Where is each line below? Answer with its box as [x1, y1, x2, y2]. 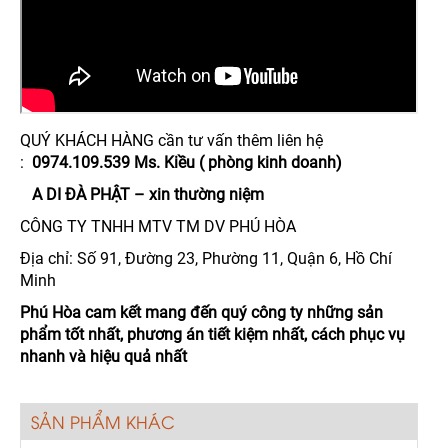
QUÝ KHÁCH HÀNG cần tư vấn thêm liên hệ [20, 130, 323, 150]
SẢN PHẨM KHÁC [31, 409, 175, 433]
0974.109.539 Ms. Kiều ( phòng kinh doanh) [28, 152, 342, 172]
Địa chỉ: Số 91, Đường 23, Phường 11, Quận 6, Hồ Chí [20, 248, 392, 268]
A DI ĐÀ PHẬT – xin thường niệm [20, 184, 268, 204]
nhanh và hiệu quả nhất [20, 346, 187, 366]
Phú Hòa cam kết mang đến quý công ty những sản [20, 302, 383, 322]
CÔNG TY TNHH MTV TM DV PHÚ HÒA [20, 216, 296, 236]
